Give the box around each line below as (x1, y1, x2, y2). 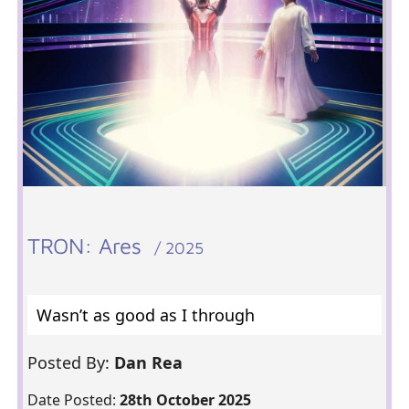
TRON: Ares (26, 233, 154, 258)
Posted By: (26, 351, 114, 373)
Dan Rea (113, 351, 187, 373)
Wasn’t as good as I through (36, 304, 255, 326)
